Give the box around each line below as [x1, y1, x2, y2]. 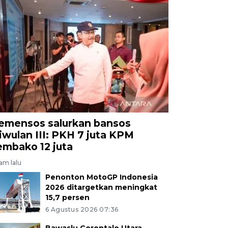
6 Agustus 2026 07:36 [45, 205, 119, 213]
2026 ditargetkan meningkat [45, 182, 157, 192]
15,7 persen [45, 192, 90, 202]
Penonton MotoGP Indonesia [45, 172, 158, 182]
